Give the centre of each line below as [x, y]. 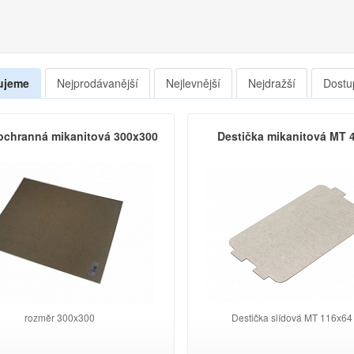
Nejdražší [271, 83]
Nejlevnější [193, 83]
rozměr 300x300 [59, 317]
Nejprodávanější [97, 83]
